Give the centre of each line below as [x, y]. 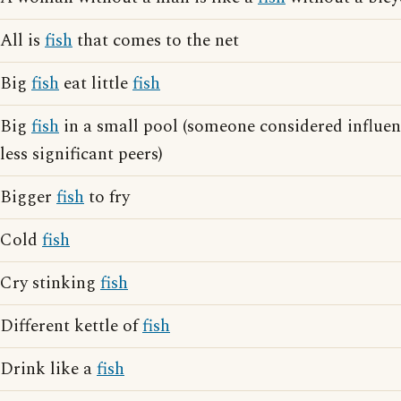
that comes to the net [156, 41]
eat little [96, 84]
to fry [107, 197]
